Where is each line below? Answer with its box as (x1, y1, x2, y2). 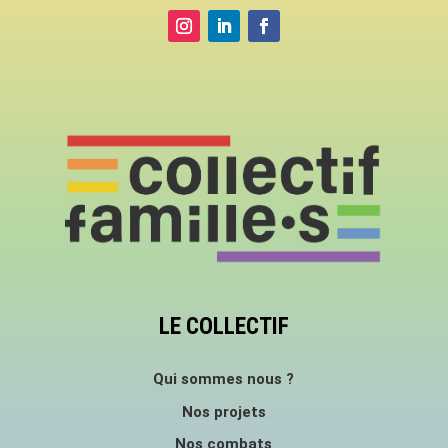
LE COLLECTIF (158, 312, 289, 340)
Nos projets (181, 402, 266, 421)
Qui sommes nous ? (153, 369, 295, 388)
